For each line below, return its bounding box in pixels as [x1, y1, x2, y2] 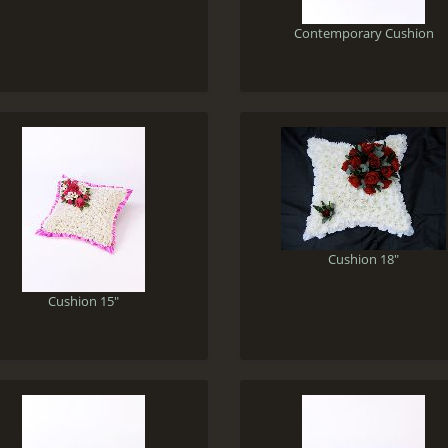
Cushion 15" [48, 291, 120, 310]
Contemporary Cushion [293, 23, 434, 42]
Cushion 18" [328, 249, 400, 268]
